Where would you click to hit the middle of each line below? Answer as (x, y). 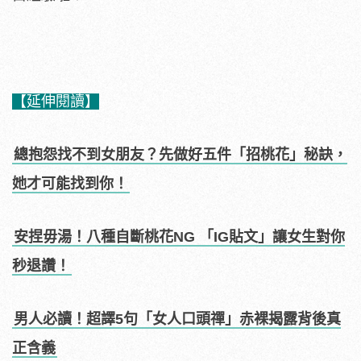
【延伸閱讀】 (56, 101)
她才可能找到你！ (70, 183)
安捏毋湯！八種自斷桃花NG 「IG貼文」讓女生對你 (179, 237)
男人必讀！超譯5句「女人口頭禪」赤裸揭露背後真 (177, 319)
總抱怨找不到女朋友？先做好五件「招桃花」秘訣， (180, 154)
